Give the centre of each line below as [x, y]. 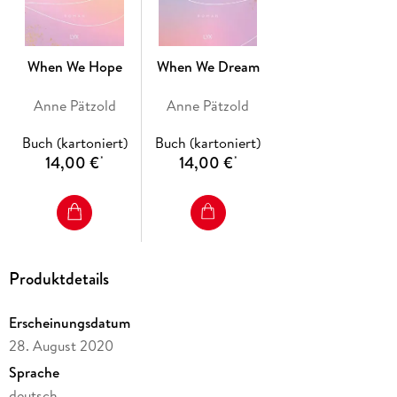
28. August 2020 [61, 345]
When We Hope [74, 67]
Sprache [34, 372]
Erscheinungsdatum [69, 322]
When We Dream [208, 67]
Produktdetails [58, 279]
